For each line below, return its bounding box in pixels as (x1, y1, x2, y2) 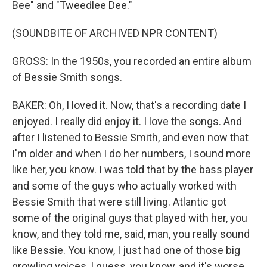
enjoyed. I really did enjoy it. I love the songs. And (12, 115, 242, 128)
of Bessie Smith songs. (12, 71, 122, 83)
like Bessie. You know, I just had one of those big (12, 244, 240, 256)
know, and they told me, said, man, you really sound (12, 228, 250, 240)
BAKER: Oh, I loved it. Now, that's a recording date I (12, 99, 246, 111)
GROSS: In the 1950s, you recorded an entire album (12, 55, 252, 67)
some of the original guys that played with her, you (12, 212, 247, 224)
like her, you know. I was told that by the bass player (12, 163, 253, 176)
